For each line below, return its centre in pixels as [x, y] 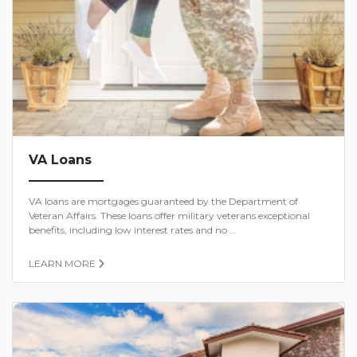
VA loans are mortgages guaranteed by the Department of [163, 202]
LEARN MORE [62, 264]
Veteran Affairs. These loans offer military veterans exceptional [169, 216]
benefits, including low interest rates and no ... [133, 230]
